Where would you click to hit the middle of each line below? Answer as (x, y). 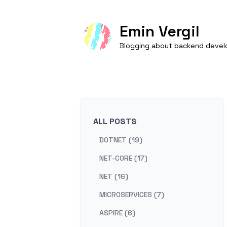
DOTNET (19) (121, 140)
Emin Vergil (160, 31)
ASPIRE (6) (117, 213)
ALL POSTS (115, 121)
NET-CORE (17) (123, 158)
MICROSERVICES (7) (132, 195)
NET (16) (114, 176)
